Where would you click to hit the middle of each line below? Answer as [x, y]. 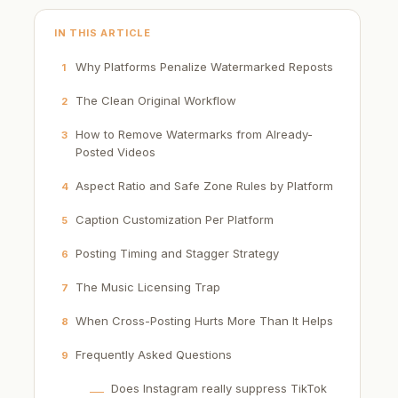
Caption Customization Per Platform [175, 220]
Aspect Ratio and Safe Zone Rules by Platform [204, 186]
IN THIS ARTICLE [103, 33]
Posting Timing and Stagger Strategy [177, 254]
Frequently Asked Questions [154, 355]
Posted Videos [115, 152]
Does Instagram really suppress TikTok [219, 389]
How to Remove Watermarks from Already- [194, 135]
